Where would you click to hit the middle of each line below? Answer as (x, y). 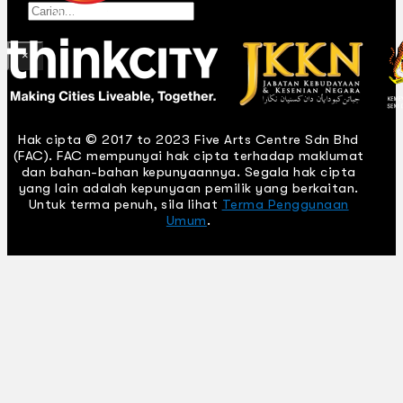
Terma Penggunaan (285, 205)
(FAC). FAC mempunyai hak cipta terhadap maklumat (188, 156)
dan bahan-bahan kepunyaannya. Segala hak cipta (188, 172)
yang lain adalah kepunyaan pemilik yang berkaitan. (188, 188)
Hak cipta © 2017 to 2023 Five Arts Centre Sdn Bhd (188, 140)
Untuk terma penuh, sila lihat (125, 205)
